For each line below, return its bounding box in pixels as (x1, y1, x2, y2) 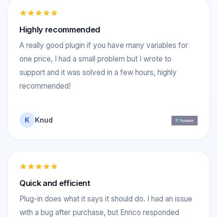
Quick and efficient (19, 178, 91, 188)
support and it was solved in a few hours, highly (19, 67, 177, 77)
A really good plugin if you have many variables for (19, 40, 188, 50)
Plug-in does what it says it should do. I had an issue (19, 194, 192, 203)
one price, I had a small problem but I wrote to (19, 54, 171, 63)
